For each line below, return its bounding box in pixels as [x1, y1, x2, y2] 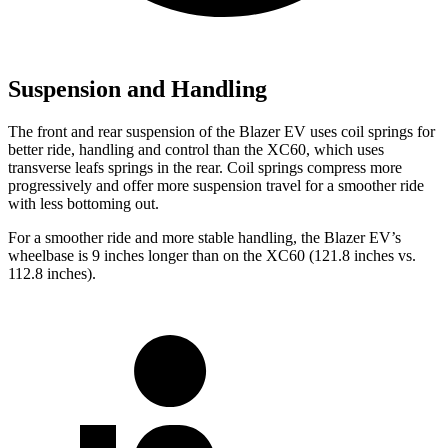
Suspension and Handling [8, 76, 267, 103]
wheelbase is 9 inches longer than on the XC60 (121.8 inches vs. [8, 247, 416, 265]
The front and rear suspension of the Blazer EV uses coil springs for [8, 123, 435, 141]
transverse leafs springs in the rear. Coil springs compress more [8, 159, 402, 177]
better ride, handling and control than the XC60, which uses [8, 141, 384, 159]
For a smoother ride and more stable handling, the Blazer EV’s [8, 229, 401, 247]
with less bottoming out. [8, 195, 159, 213]
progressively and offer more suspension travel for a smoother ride [8, 177, 424, 195]
